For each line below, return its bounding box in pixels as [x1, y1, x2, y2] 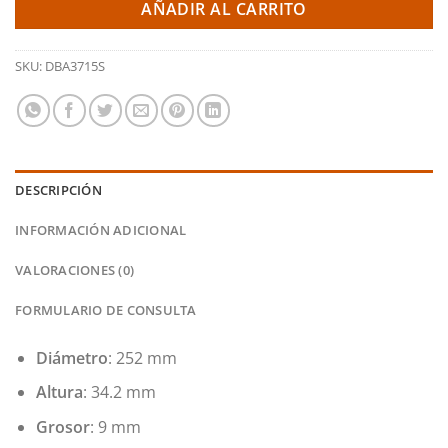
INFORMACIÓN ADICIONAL [15, 220, 187, 239]
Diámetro [35, 346, 108, 369]
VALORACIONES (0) [15, 260, 135, 279]
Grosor [35, 416, 90, 439]
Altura [35, 381, 83, 404]
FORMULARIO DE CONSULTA [15, 300, 197, 319]
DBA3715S [45, 56, 105, 75]
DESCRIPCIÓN [15, 180, 102, 199]
